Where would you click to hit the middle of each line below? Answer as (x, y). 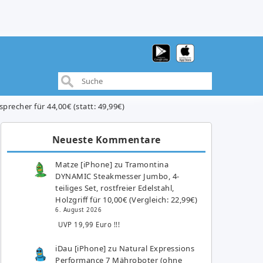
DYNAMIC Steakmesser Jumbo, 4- (117, 176)
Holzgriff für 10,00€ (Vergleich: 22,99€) (127, 199)
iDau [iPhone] (81, 248)
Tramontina (147, 164)
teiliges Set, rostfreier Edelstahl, (115, 188)
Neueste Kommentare (106, 139)
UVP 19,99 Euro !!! (89, 225)
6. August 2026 (79, 210)
